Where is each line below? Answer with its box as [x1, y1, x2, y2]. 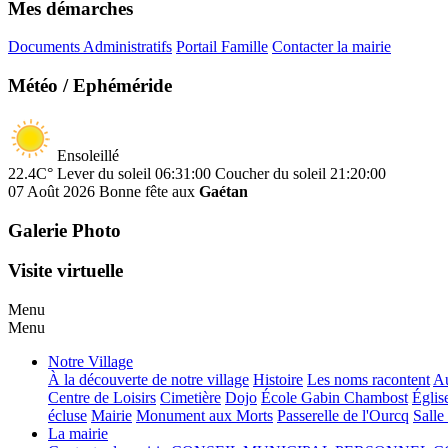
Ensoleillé [57, 146, 119, 164]
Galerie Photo [8, 219, 121, 241]
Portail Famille [176, 38, 268, 56]
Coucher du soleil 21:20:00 [215, 164, 386, 182]
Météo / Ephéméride [8, 75, 172, 97]
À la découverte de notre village [48, 371, 249, 389]
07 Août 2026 [8, 182, 95, 200]
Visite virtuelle [8, 260, 123, 282]
